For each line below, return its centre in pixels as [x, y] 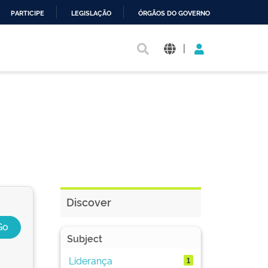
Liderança [90, 260]
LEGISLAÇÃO [91, 13]
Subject [85, 238]
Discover [89, 202]
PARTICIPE [28, 13]
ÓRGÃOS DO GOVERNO [174, 13]
